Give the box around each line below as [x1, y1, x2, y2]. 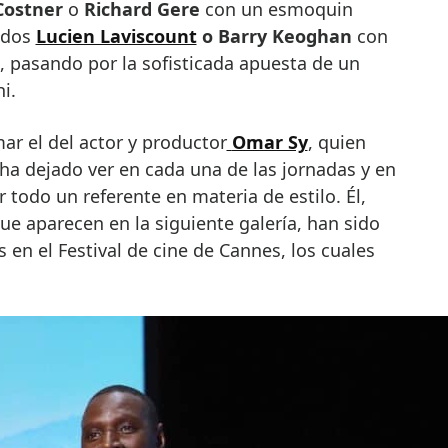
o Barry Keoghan [196, 24, 352, 48]
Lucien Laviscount [35, 24, 197, 48]
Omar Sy [231, 130, 308, 154]
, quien [307, 130, 366, 154]
